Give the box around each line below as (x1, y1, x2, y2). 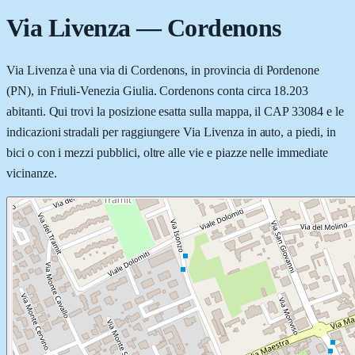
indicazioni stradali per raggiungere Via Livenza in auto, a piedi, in (6, 124, 336, 139)
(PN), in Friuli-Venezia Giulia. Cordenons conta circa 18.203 (6, 83, 309, 97)
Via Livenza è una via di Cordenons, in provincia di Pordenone (6, 63, 320, 77)
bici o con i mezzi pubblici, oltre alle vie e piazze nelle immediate (6, 145, 328, 159)
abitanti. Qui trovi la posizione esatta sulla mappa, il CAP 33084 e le (6, 104, 344, 118)
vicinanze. (6, 166, 57, 180)
